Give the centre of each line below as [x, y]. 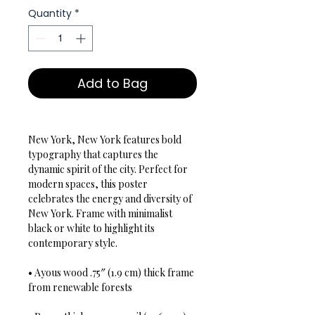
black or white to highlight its [92, 229]
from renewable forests [80, 288]
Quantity [50, 14]
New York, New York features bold [106, 140]
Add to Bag [112, 84]
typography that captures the [94, 155]
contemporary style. [73, 243]
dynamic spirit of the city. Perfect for [109, 169]
